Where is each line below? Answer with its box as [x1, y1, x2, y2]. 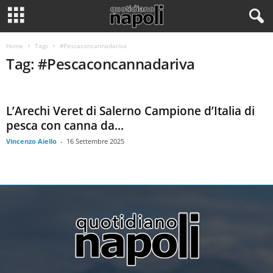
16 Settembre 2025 [66, 136, 124, 146]
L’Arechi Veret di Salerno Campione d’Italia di [6, 103, 255, 119]
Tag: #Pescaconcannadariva [6, 54, 195, 74]
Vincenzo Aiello [6, 136, 57, 146]
